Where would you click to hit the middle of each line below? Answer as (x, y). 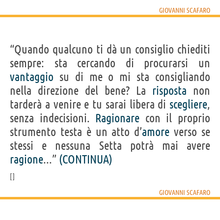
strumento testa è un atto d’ (76, 132)
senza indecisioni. (53, 118)
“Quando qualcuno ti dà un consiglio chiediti (110, 49)
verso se (190, 132)
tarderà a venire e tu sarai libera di (90, 104)
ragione (27, 159)
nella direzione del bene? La (81, 90)
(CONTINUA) (86, 159)
